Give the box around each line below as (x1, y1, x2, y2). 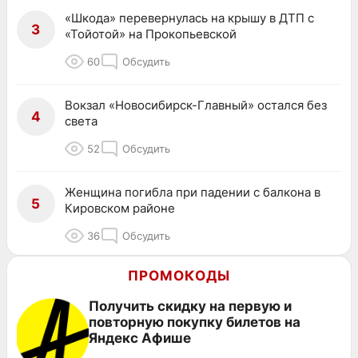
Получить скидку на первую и (89, 297, 292, 314)
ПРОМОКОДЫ (128, 267, 230, 284)
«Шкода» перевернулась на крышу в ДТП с (65, 10, 314, 26)
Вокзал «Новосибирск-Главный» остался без (65, 97, 327, 113)
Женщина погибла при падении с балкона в (65, 184, 320, 200)
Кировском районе (65, 200, 175, 216)
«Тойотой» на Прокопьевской (65, 26, 237, 42)
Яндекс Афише (89, 329, 191, 346)
